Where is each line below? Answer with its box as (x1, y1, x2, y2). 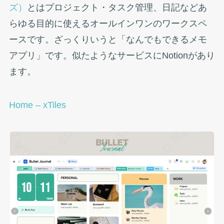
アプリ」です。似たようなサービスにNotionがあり (8, 50, 215, 60)
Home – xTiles (8, 100, 66, 110)
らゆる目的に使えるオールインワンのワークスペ (8, 18, 207, 28)
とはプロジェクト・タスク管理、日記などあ (26, 2, 207, 12)
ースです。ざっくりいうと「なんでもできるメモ (8, 34, 207, 44)
